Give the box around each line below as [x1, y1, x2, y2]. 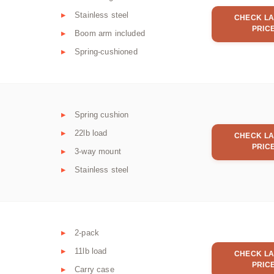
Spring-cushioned [75, 47, 138, 57]
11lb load [75, 246, 107, 256]
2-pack [75, 228, 100, 238]
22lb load [75, 128, 108, 138]
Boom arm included [75, 29, 145, 39]
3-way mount [75, 147, 121, 157]
